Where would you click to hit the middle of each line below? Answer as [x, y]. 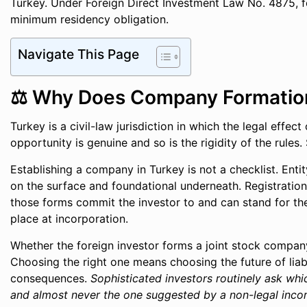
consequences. [51, 278]
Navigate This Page [79, 54]
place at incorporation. [70, 219]
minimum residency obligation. [90, 19]
